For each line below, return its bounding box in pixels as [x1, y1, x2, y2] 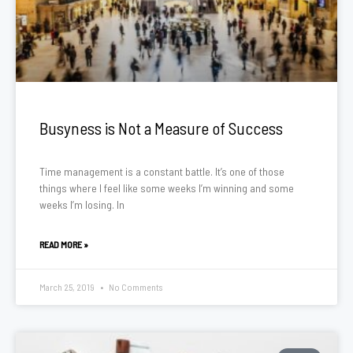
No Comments [107, 281, 162, 292]
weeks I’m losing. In [39, 198, 124, 211]
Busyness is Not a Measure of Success [39, 118, 283, 138]
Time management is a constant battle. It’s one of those [39, 165, 284, 178]
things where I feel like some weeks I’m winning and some [39, 181, 294, 195]
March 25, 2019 [39, 281, 96, 292]
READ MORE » [39, 239, 88, 250]
